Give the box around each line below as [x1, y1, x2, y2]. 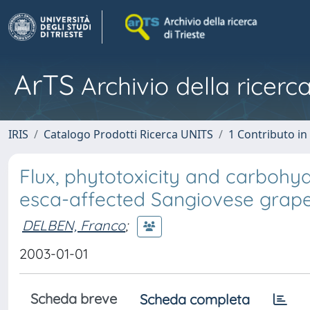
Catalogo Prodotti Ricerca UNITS [44, 127, 213, 142]
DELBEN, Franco [22, 216, 125, 234]
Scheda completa [140, 291, 250, 308]
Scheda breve [30, 290, 117, 307]
